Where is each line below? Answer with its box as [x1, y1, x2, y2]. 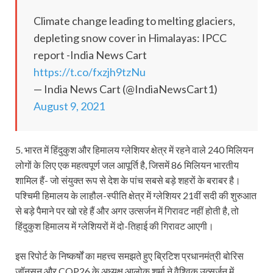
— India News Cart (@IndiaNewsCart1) [34, 82, 218, 96]
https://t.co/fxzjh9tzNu [34, 65, 146, 79]
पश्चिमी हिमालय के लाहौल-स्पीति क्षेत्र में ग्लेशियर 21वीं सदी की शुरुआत [15, 189, 257, 201]
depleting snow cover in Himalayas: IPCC [34, 30, 227, 44]
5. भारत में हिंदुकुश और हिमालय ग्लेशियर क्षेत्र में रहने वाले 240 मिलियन [15, 143, 253, 155]
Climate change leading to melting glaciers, [34, 13, 235, 27]
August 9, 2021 [34, 99, 105, 113]
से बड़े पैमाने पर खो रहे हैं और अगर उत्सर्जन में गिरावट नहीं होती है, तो [15, 204, 239, 216]
